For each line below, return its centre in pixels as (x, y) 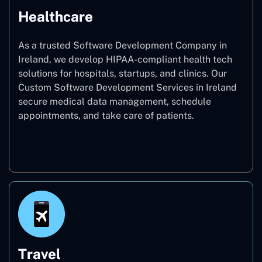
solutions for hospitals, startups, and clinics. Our (123, 73)
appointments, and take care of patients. (106, 115)
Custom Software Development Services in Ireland (127, 87)
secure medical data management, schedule (115, 101)
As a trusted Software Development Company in (123, 45)
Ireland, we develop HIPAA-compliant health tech (125, 59)
